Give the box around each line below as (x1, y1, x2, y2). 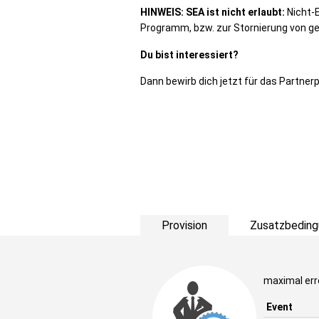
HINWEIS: (140, 6, 184, 18)
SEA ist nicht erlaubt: (186, 6, 285, 18)
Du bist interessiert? (140, 49, 239, 61)
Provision (162, 219, 207, 232)
